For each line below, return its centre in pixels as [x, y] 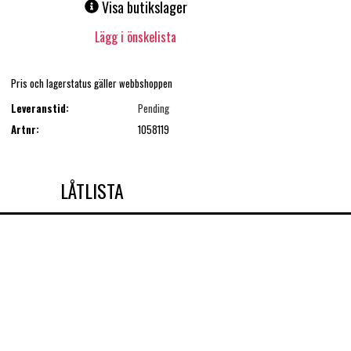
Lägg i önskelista [136, 37]
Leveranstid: [40, 109]
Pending [153, 109]
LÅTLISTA [92, 190]
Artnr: [25, 129]
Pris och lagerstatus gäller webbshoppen [91, 83]
